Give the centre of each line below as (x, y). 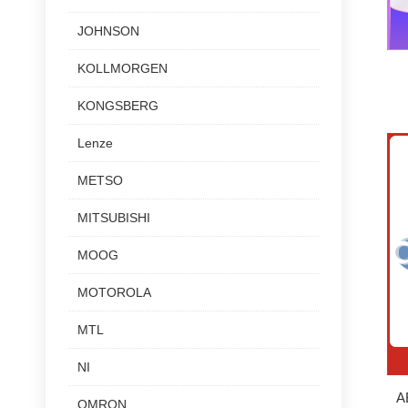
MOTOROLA (114, 292)
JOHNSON (108, 31)
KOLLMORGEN (122, 68)
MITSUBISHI (114, 218)
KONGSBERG (118, 106)
